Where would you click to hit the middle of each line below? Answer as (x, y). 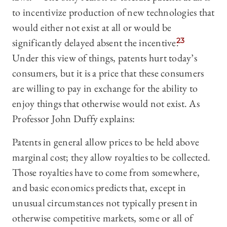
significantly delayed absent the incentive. (96, 43)
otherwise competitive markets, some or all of (103, 218)
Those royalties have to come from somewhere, (106, 173)
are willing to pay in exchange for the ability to (105, 88)
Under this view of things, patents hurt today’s (105, 58)
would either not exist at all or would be (92, 28)
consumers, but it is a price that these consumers (108, 73)
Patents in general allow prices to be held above (106, 142)
